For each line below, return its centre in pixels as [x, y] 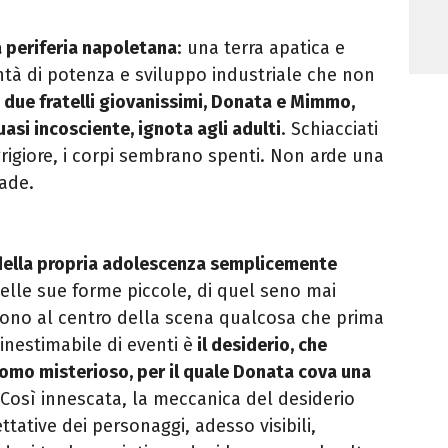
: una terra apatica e [261, 47]
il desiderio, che [260, 344]
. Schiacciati [329, 128]
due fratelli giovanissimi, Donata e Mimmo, [179, 101]
